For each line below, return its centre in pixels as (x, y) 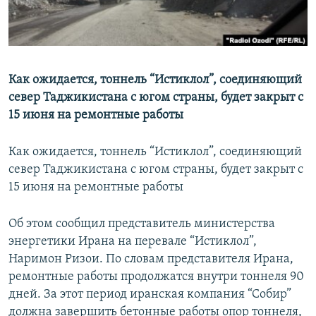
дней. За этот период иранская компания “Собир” (150, 295)
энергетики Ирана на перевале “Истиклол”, (133, 242)
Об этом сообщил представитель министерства (142, 224)
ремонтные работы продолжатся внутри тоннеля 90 (156, 277)
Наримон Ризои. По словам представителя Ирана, (151, 260)
